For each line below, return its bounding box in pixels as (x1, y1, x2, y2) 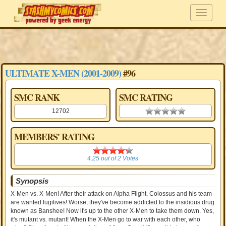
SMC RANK (14, 91, 60, 104)
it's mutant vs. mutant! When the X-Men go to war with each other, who (11, 216, 201, 223)
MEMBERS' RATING (14, 130, 95, 143)
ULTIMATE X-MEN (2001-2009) (5, 67, 122, 80)
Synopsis (16, 177, 49, 185)
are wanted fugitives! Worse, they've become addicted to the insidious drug (11, 199, 215, 206)
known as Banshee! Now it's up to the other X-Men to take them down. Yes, (11, 207, 214, 214)
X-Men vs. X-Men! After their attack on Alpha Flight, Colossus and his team (11, 190, 212, 197)
